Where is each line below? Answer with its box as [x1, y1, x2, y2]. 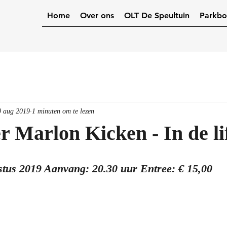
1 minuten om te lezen [32, 107, 94, 115]
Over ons [80, 11, 114, 20]
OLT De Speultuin [124, 11, 190, 20]
